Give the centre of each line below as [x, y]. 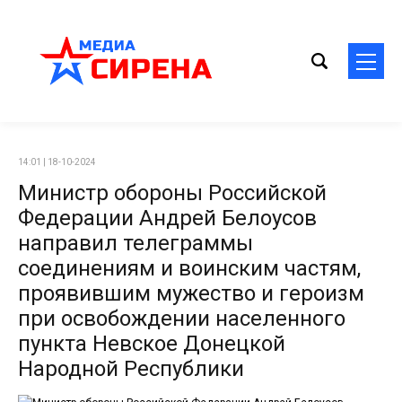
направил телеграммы [135, 243]
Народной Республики [131, 369]
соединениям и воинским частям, [189, 268]
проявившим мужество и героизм [191, 293]
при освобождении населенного [182, 319]
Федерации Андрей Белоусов [167, 218]
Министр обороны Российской [172, 193]
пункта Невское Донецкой [152, 344]
